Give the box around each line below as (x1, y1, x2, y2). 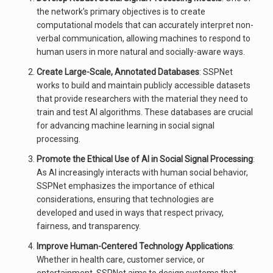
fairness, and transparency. (37, 221, 141, 231)
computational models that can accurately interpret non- (37, 20, 253, 30)
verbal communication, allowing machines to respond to (37, 34, 250, 43)
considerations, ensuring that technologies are (37, 194, 214, 204)
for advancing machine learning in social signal (37, 121, 214, 130)
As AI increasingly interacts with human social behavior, (37, 168, 248, 177)
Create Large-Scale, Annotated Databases (37, 67, 199, 77)
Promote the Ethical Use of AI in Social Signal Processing (37, 154, 253, 164)
